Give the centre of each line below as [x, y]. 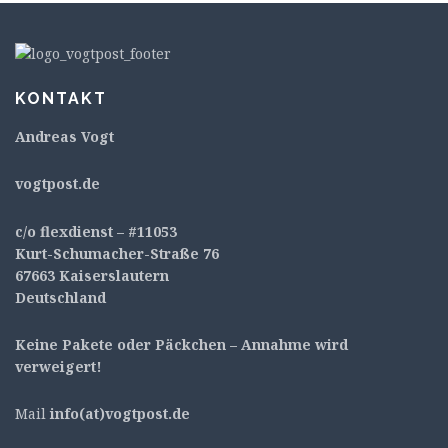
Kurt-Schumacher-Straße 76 [117, 253]
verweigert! [58, 366]
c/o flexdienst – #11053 [96, 231]
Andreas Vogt [64, 137]
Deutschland [60, 297]
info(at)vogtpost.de [120, 413]
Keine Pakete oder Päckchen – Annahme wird [181, 344]
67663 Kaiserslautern [92, 275]
